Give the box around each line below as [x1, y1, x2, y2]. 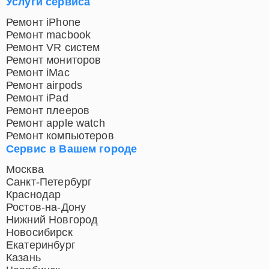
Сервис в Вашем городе [6, 143, 138, 156]
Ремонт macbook [6, 29, 91, 41]
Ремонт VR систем [6, 41, 100, 54]
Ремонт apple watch [6, 117, 105, 130]
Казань [6, 252, 41, 264]
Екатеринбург [6, 239, 76, 252]
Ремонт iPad [6, 92, 68, 104]
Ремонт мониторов [6, 54, 101, 67]
